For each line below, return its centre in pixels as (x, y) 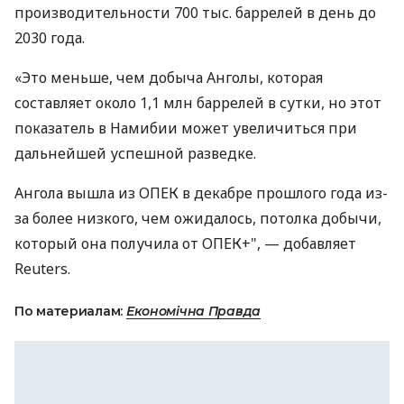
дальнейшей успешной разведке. (135, 153)
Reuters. (42, 269)
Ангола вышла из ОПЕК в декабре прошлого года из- (201, 193)
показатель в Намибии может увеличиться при (186, 128)
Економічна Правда (193, 311)
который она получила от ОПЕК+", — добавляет (185, 243)
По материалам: (70, 311)
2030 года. (50, 38)
